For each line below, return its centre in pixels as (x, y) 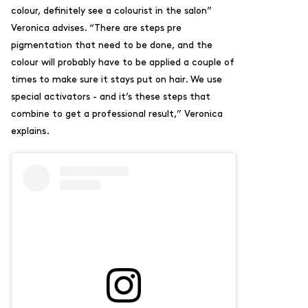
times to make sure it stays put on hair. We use (117, 79)
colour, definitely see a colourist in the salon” (111, 10)
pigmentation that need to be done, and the (112, 45)
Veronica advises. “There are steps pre (96, 27)
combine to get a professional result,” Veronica (117, 113)
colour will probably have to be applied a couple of (123, 62)
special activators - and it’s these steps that (111, 96)
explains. (30, 131)
